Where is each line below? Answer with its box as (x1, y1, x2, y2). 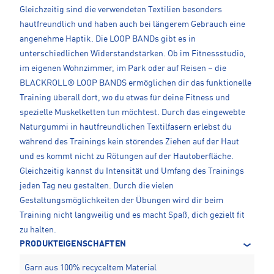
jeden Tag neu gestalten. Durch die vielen (20, 181, 174, 190)
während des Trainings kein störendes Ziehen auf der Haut (20, 137, 239, 146)
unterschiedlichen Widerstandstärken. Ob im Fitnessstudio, (20, 49, 246, 58)
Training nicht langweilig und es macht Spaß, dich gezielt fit (20, 210, 245, 220)
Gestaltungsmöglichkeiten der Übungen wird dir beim (20, 196, 223, 205)
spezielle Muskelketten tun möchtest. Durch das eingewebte (20, 108, 245, 117)
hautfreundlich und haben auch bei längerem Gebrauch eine (20, 20, 245, 29)
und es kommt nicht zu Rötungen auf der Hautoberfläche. (20, 152, 234, 161)
